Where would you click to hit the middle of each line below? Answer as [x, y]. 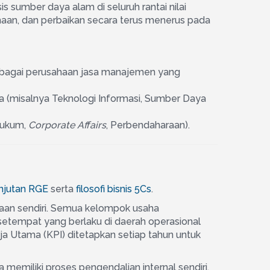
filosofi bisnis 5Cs [114, 189]
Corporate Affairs [67, 125]
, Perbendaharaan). [148, 125]
